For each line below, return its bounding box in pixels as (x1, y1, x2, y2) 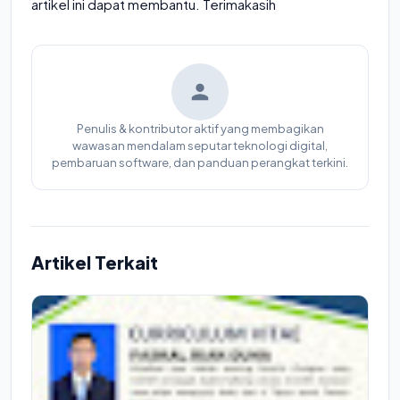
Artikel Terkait (31, 250, 158, 273)
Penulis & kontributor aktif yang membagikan (76, 121, 324, 136)
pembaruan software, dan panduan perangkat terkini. (52, 154, 348, 170)
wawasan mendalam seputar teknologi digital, (72, 137, 328, 153)
